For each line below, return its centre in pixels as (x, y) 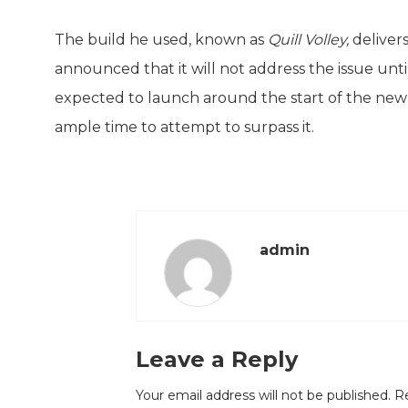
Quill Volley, (308, 39)
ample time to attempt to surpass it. (184, 127)
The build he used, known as (161, 39)
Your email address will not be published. (263, 395)
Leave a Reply (217, 359)
